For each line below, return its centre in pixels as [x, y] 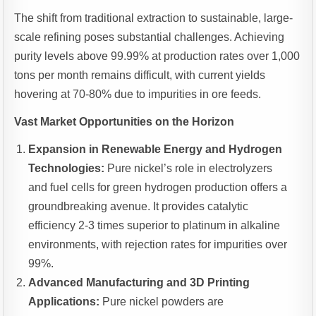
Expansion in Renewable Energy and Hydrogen [156, 150]
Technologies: [67, 169]
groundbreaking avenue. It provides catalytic [139, 207]
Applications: [64, 302]
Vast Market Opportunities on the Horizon [124, 122]
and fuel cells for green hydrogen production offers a [158, 188]
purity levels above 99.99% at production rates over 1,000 [157, 56]
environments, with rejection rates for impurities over [158, 245]
